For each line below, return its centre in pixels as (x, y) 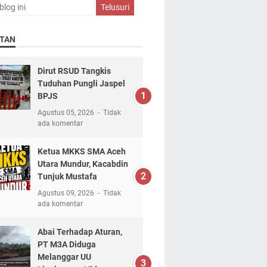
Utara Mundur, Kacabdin (83, 164)
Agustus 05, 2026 (66, 112)
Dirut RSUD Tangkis (74, 71)
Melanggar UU (64, 257)
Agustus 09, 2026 (66, 193)
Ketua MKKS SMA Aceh (81, 151)
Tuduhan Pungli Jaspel (81, 83)
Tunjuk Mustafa (67, 176)
